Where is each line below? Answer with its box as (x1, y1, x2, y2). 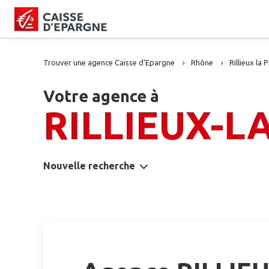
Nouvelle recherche (43, 160, 135, 171)
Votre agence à (43, 87, 159, 105)
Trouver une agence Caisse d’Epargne (43, 58, 175, 67)
